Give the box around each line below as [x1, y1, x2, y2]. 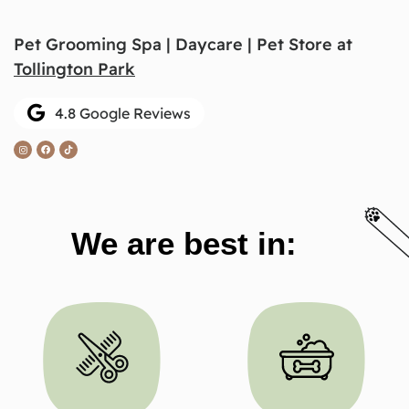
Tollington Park [14, 58, 135, 79]
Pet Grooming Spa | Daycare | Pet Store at [14, 33, 352, 55]
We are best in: [71, 225, 297, 261]
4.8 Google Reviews [55, 103, 191, 122]
